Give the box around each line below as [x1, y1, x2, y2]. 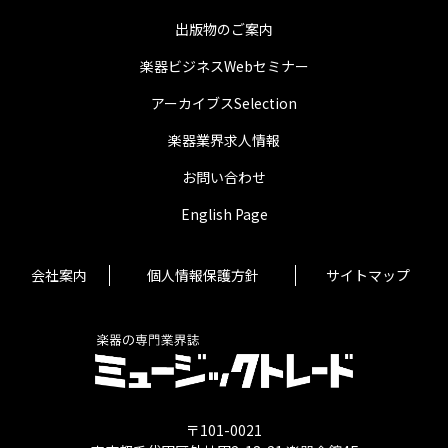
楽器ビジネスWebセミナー [139, 56, 309, 77]
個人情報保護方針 [146, 265, 259, 286]
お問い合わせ [182, 167, 266, 188]
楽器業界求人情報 [168, 130, 280, 151]
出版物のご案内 [175, 19, 273, 40]
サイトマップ [325, 265, 410, 286]
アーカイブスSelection [151, 93, 297, 114]
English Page [180, 204, 268, 225]
